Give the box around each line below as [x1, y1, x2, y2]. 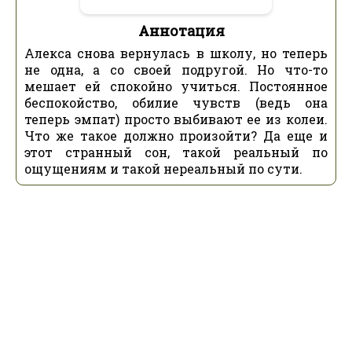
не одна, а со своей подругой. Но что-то [24, 60, 328, 78]
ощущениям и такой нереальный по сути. [24, 159, 302, 177]
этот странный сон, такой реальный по [24, 143, 328, 160]
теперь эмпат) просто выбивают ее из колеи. [24, 110, 328, 127]
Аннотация [138, 20, 225, 40]
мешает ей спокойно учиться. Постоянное [24, 77, 328, 94]
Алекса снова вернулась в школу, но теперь [24, 44, 328, 61]
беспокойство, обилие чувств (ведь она [24, 93, 328, 111]
